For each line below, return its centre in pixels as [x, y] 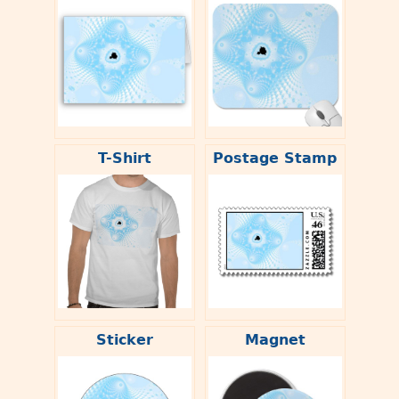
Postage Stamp [275, 158]
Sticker [124, 339]
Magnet [275, 339]
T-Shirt [124, 158]
